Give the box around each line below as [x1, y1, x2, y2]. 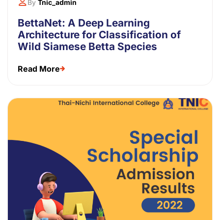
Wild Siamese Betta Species [18, 40, 157, 53]
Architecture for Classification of [18, 28, 181, 41]
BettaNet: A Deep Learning [18, 16, 150, 29]
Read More [18, 63, 60, 74]
